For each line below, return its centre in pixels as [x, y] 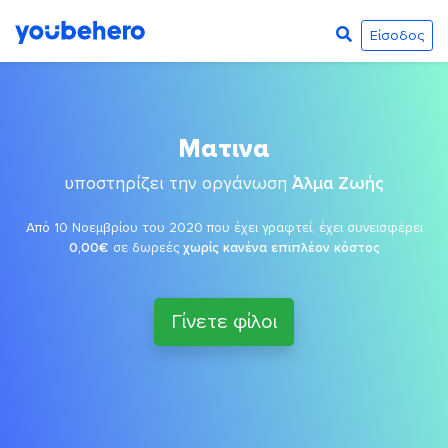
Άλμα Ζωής [338, 183]
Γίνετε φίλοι [224, 322]
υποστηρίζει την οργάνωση [178, 183]
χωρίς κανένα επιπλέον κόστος [281, 247]
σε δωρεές [145, 247]
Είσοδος [396, 35]
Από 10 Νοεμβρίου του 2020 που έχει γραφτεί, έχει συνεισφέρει [224, 227]
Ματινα [224, 149]
